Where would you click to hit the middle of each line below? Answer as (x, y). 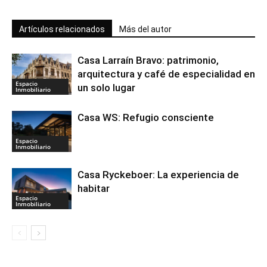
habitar (94, 188)
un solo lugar (106, 88)
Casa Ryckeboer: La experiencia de (158, 175)
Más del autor (145, 29)
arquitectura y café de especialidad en (166, 74)
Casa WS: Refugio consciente (146, 117)
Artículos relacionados (62, 29)
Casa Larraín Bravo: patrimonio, (148, 60)
